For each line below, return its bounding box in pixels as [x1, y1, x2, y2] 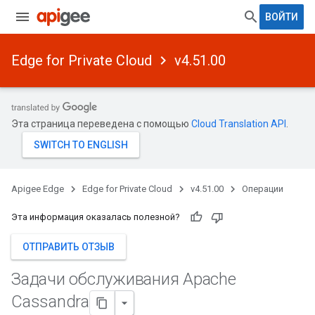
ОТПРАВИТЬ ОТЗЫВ [22, 241, 115, 252]
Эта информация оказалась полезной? [11, 212, 180, 222]
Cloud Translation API [191, 118, 286, 129]
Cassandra [11, 292, 89, 312]
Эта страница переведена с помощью [11, 118, 191, 129]
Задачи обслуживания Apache [11, 269, 236, 289]
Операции [242, 184, 283, 194]
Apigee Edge [11, 184, 64, 194]
